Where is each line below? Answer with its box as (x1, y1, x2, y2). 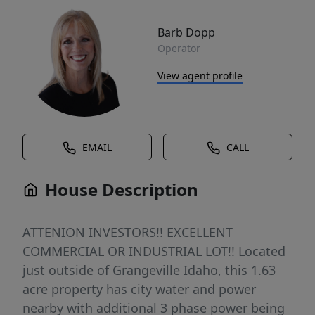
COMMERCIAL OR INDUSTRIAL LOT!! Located (22, 243, 285, 259)
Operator (157, 41, 200, 55)
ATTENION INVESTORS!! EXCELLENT (22, 224, 233, 240)
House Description (45, 178, 198, 201)
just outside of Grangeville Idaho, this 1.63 (22, 262, 276, 278)
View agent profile (157, 68, 243, 82)
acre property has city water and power (22, 281, 256, 297)
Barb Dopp (157, 24, 215, 40)
